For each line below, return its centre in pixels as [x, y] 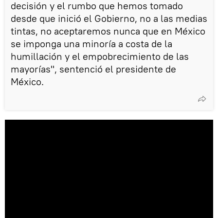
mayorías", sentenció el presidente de [93, 69]
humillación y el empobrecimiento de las [100, 56]
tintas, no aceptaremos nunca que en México [108, 31]
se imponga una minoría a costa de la [91, 44]
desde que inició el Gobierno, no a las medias [109, 18]
